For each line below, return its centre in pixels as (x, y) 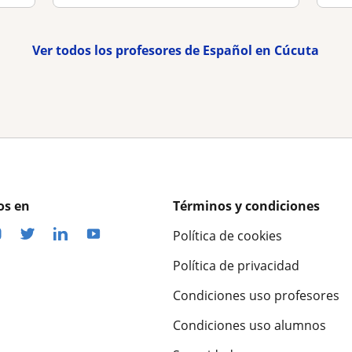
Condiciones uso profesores (256, 296)
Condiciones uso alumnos (249, 326)
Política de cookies (227, 236)
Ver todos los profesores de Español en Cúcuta (176, 51)
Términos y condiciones (246, 206)
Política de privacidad (236, 266)
